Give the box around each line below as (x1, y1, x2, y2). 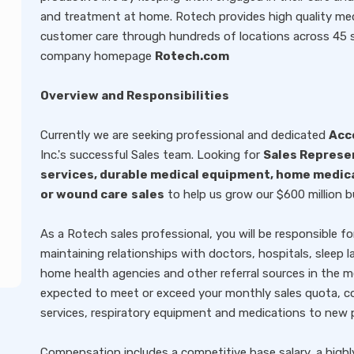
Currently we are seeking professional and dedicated (40, 128, 329, 142)
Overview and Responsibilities (40, 88, 229, 103)
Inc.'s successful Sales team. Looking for (40, 148, 263, 162)
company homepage (40, 49, 155, 63)
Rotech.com (155, 49, 229, 63)
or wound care (40, 187, 128, 201)
